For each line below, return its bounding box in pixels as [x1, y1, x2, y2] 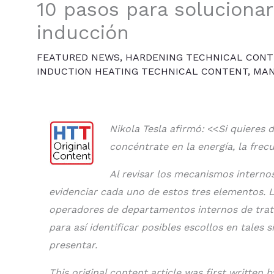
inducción [37, 21, 129, 45]
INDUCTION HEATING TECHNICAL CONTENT [37, 65, 248, 78]
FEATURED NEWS [37, 51, 120, 64]
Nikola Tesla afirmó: [109, 123, 204, 135]
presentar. [49, 239, 97, 251]
